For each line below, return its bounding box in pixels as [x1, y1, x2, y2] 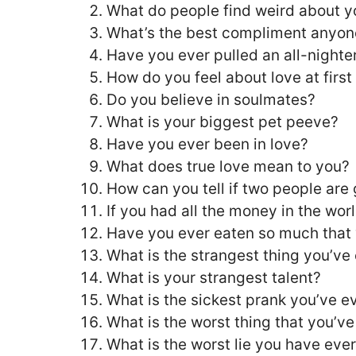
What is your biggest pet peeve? [106, 113, 339, 132]
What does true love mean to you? [106, 157, 350, 176]
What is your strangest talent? [106, 269, 321, 288]
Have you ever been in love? [106, 135, 308, 154]
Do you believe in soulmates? [106, 91, 315, 110]
